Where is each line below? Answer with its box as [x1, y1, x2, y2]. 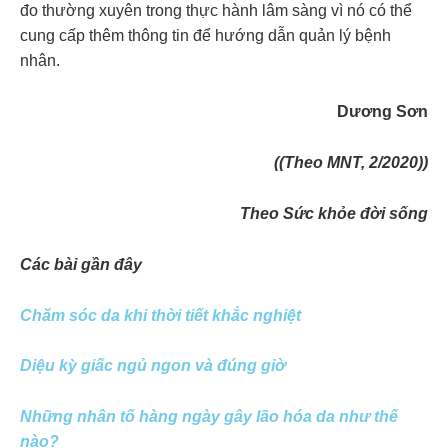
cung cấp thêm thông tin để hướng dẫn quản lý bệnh [20, 27, 391, 45]
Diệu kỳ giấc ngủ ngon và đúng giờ [20, 357, 286, 375]
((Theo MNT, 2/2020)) [274, 153, 428, 171]
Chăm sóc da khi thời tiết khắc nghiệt [20, 306, 301, 324]
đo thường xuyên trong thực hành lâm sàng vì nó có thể [20, 2, 412, 20]
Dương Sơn [337, 103, 428, 121]
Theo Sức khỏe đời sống [240, 204, 428, 222]
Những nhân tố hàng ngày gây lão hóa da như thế [20, 408, 398, 426]
